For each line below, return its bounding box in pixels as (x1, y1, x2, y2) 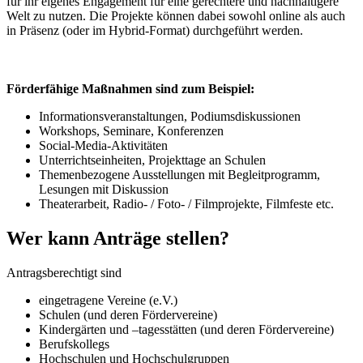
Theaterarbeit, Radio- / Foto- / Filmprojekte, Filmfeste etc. (39, 197, 334, 211)
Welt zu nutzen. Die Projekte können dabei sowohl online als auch (6, 9, 345, 23)
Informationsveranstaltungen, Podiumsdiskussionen (39, 109, 301, 124)
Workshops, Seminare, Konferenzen (39, 124, 224, 139)
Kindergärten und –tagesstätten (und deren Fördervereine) (39, 322, 334, 337)
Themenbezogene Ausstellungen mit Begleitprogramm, (39, 168, 320, 182)
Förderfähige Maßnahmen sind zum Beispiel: (6, 82, 254, 96)
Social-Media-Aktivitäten (39, 139, 168, 153)
